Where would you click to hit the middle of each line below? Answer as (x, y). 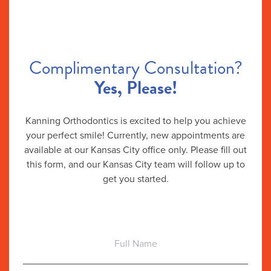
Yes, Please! (135, 87)
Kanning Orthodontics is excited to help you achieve (135, 120)
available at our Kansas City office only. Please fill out (135, 149)
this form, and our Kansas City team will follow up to (135, 164)
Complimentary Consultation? (135, 67)
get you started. (135, 178)
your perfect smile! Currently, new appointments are (135, 135)
